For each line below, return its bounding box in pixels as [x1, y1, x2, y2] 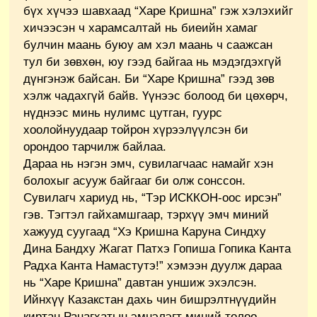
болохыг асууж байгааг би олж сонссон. [23, 173, 246, 188]
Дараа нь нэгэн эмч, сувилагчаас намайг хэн [23, 156, 273, 171]
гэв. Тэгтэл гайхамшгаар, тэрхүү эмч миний [23, 207, 269, 221]
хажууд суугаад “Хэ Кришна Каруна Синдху [23, 224, 266, 238]
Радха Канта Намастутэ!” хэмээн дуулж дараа [23, 258, 282, 272]
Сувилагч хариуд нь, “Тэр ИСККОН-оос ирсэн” [23, 190, 282, 204]
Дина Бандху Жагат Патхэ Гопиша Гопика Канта [23, 241, 291, 255]
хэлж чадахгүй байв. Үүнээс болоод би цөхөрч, [23, 88, 288, 103]
